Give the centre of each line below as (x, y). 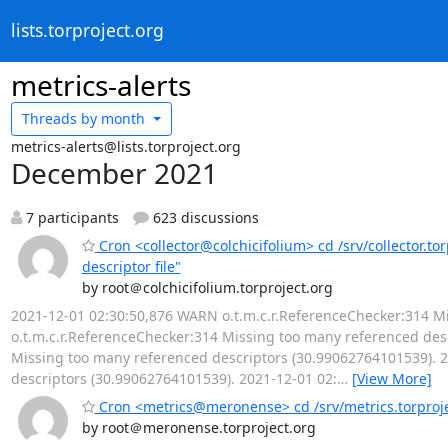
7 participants (70, 217)
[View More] (391, 378)
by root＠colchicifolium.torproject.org (207, 287)
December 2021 (114, 172)
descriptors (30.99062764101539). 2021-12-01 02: (173, 378)
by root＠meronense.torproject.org (198, 427)
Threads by (59, 119)
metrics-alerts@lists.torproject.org (125, 146)
